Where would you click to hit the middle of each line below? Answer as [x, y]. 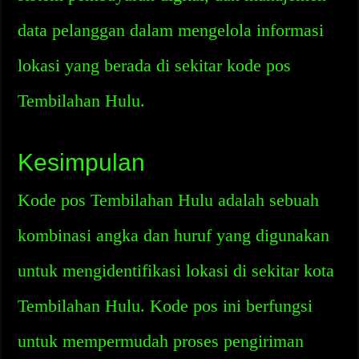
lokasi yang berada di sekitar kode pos [155, 65]
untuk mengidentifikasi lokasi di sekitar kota [176, 270]
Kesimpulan [82, 162]
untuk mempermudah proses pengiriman [161, 341]
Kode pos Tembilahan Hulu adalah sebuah [169, 200]
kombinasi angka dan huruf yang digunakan [174, 235]
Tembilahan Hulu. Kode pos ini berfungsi [165, 306]
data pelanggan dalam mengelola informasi [171, 30]
